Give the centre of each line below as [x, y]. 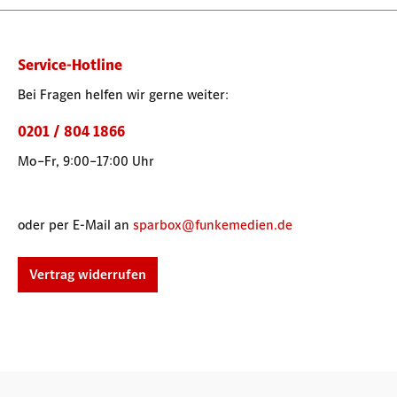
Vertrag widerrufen [88, 274]
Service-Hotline [70, 65]
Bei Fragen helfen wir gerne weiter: [123, 94]
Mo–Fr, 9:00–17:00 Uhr [86, 161]
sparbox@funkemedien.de [213, 225]
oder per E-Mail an [75, 225]
